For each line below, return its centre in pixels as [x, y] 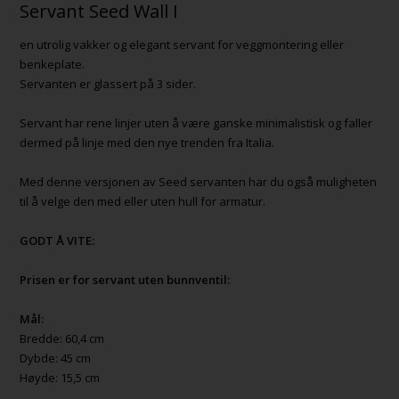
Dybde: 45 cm [56, 358]
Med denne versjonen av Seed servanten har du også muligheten [199, 181]
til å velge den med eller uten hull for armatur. [143, 201]
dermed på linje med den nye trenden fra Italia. [147, 142]
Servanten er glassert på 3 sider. [108, 83]
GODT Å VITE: [57, 240]
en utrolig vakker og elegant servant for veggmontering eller [182, 44]
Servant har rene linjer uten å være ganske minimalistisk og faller [196, 122]
